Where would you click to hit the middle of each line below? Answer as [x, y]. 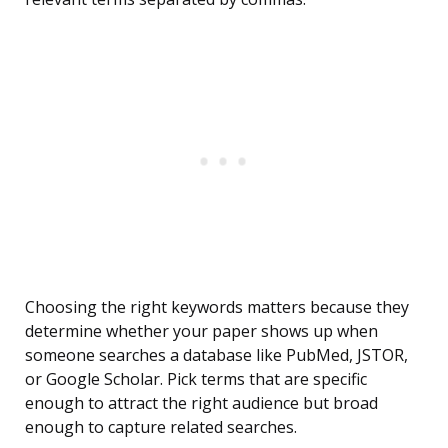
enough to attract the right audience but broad [201, 403]
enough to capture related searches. [161, 427]
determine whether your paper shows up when [201, 331]
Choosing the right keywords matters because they [217, 307]
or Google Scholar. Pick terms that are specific [196, 379]
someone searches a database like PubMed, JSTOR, [216, 355]
